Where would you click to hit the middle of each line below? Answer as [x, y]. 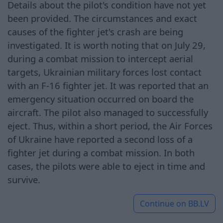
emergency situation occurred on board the [101, 99]
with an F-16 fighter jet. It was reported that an [108, 85]
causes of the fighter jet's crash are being [95, 31]
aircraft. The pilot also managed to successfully [108, 112]
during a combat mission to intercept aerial [100, 58]
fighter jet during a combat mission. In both [101, 152]
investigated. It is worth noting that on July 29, [107, 45]
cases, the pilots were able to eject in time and [106, 166]
